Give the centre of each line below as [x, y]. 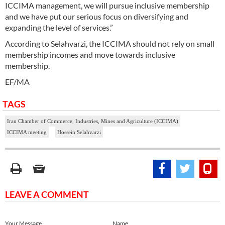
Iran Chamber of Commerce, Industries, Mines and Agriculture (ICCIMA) [93, 121]
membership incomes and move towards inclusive [90, 54]
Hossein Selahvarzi [79, 132]
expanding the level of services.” [59, 27]
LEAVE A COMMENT [47, 194]
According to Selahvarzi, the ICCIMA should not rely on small [110, 43]
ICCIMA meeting [27, 132]
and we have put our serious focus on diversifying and [97, 16]
